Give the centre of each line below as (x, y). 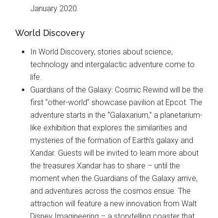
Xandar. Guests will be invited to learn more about (115, 153)
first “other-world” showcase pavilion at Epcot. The (117, 102)
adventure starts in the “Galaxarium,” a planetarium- (117, 115)
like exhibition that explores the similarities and (109, 128)
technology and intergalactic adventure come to (113, 64)
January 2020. (55, 9)
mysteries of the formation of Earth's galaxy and (112, 140)
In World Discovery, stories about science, (102, 52)
